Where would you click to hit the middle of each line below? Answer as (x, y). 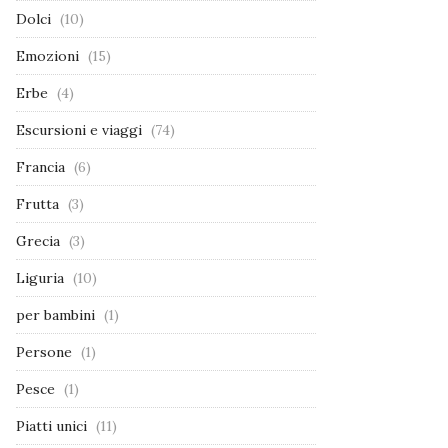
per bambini (55, 314)
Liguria (40, 277)
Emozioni (47, 55)
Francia (40, 166)
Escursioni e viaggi (79, 129)
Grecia (38, 240)
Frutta (37, 203)
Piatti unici (51, 425)
